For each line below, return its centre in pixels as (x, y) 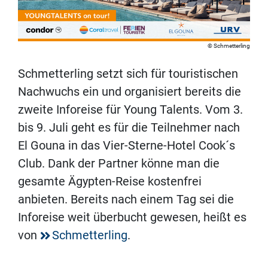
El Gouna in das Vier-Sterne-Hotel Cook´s (127, 146)
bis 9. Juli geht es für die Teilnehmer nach (129, 128)
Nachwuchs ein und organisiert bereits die (130, 92)
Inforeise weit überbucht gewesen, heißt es (132, 217)
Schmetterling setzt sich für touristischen (128, 74)
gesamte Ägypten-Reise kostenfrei (110, 182)
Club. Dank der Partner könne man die (119, 164)
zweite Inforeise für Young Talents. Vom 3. (130, 110)
